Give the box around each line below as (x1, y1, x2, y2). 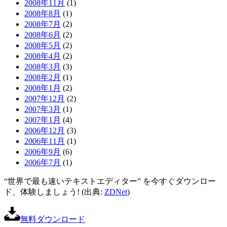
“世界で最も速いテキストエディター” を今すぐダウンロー (4, 177, 216, 186)
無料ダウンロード (20, 215, 85, 224)
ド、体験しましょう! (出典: (4, 187, 104, 197)
